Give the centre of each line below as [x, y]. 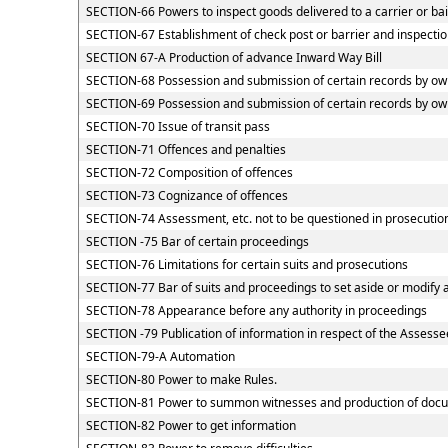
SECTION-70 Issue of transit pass [177, 126]
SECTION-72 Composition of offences [189, 172]
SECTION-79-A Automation [160, 356]
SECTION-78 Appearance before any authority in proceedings [256, 310]
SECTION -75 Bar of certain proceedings [197, 241]
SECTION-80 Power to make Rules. [181, 379]
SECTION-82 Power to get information [190, 425]
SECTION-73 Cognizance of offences [186, 195]
